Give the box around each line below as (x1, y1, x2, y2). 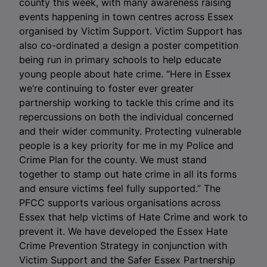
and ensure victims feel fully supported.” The (19, 182, 221, 195)
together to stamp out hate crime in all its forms (19, 168, 237, 181)
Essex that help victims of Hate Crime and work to (19, 211, 248, 223)
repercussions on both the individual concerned (19, 111, 234, 123)
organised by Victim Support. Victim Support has (19, 25, 242, 38)
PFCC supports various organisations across (19, 197, 221, 209)
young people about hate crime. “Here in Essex (19, 68, 231, 80)
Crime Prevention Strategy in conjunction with (19, 240, 227, 252)
